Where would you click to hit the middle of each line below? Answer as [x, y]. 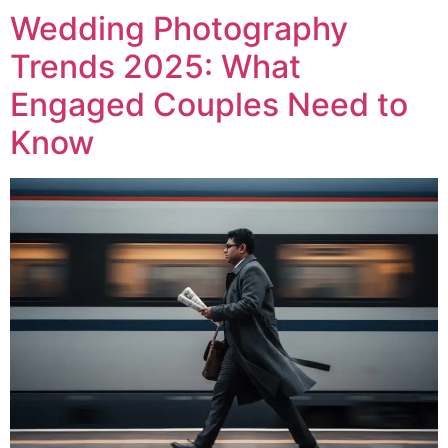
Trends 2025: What [155, 66]
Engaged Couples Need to [209, 104]
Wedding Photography [179, 28]
